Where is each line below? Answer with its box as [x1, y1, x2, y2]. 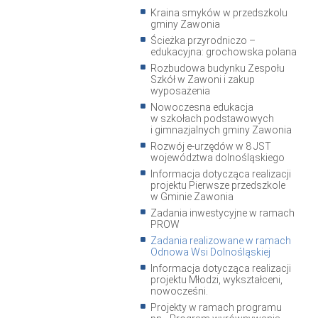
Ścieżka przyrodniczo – [150, 34, 256, 46]
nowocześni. [150, 285, 208, 297]
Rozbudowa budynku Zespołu [150, 62, 285, 74]
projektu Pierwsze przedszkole [150, 179, 285, 191]
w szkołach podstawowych [150, 112, 274, 124]
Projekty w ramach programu [150, 301, 282, 313]
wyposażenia [150, 84, 210, 97]
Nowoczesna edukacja [150, 101, 253, 113]
